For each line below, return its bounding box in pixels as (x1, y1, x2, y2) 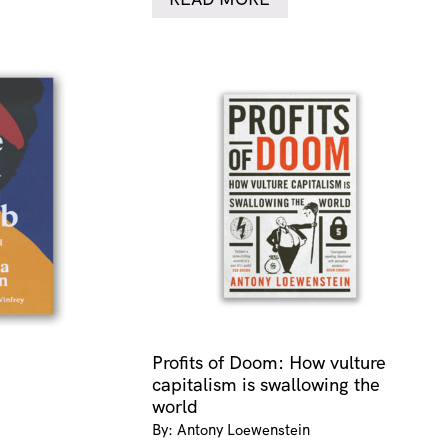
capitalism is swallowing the (152, 373, 380, 397)
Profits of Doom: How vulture (152, 351, 386, 375)
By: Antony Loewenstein (152, 420, 310, 440)
